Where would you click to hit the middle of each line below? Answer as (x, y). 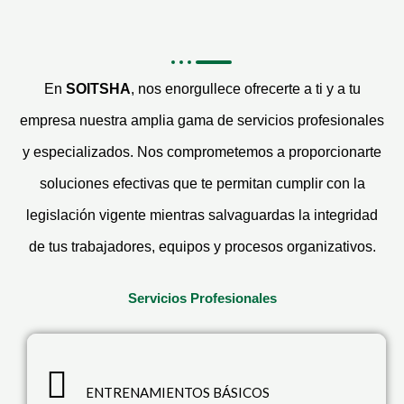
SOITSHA (98, 89)
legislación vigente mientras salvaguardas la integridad (202, 215)
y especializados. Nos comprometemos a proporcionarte (202, 152)
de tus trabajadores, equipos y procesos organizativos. (202, 247)
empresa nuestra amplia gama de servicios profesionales (202, 120)
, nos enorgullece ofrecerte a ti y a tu (245, 89)
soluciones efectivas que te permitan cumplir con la (202, 184)
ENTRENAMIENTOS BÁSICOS (178, 392)
